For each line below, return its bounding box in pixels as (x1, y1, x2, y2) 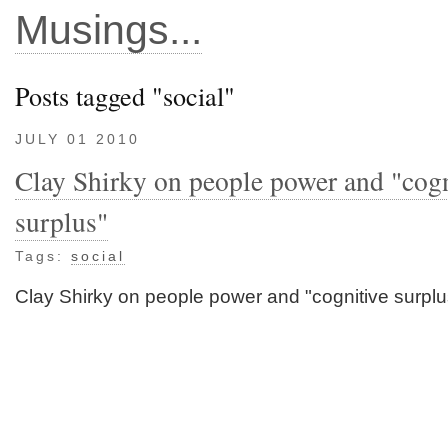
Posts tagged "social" (15, 78, 235, 113)
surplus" (15, 203, 108, 240)
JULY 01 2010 (15, 132, 140, 147)
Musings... (15, 7, 202, 53)
